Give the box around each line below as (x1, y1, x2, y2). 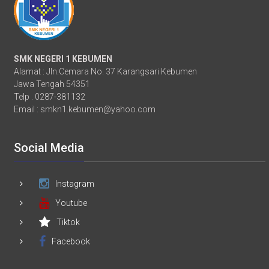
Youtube (55, 198, 88, 208)
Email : (14, 104, 41, 114)
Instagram (55, 178, 95, 189)
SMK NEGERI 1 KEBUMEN (14, 53, 113, 64)
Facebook (52, 236, 91, 246)
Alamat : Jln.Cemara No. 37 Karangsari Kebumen (14, 66, 198, 76)
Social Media (14, 140, 85, 155)
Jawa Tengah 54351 (14, 79, 91, 89)
